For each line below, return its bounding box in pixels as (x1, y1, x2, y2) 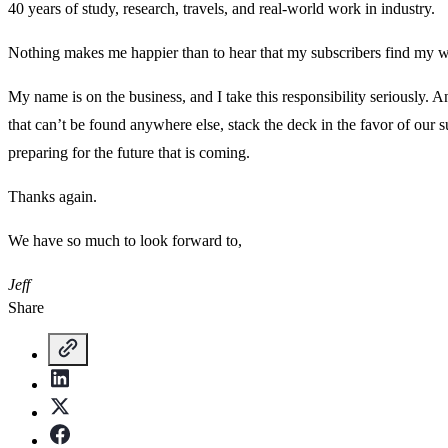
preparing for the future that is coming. (8, 143, 250, 161)
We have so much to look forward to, (8, 231, 242, 249)
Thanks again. (8, 187, 97, 205)
